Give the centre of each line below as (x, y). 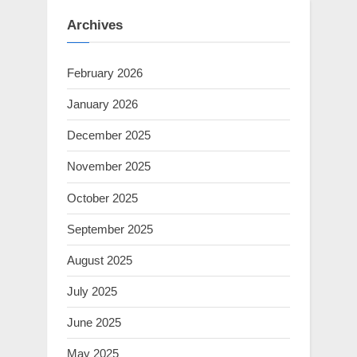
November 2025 (109, 167)
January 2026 (102, 104)
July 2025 (92, 292)
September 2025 (110, 229)
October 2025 (102, 198)
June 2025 (94, 323)
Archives (95, 25)
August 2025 (100, 260)
